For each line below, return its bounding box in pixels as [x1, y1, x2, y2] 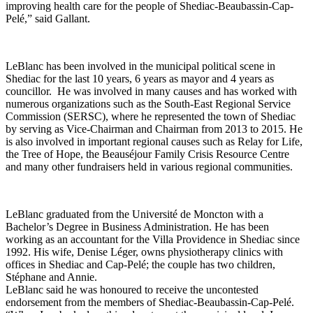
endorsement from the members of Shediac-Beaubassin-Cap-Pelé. [6, 296, 294, 308]
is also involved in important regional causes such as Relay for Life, [6, 135, 303, 147]
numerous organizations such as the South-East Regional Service [6, 97, 291, 110]
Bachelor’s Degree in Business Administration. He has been [6, 220, 269, 233]
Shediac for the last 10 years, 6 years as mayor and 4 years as [6, 72, 274, 85]
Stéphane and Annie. [6, 270, 97, 283]
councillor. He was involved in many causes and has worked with [6, 85, 297, 97]
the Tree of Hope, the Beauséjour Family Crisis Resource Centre [6, 147, 289, 160]
